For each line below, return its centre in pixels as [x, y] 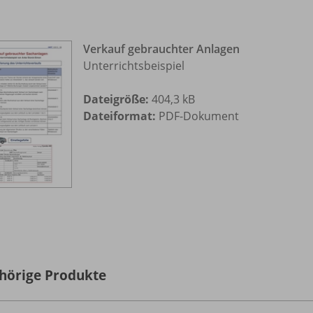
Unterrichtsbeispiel [134, 66]
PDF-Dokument [197, 116]
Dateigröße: [116, 100]
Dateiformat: [119, 116]
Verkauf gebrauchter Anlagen [161, 49]
